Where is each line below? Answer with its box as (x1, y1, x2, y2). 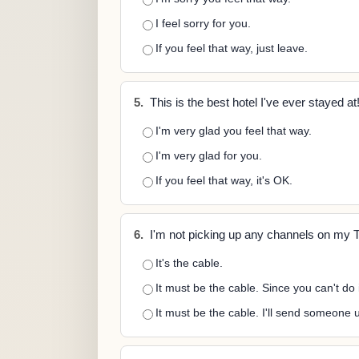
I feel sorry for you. (155, 17, 251, 30)
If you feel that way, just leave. (155, 42, 308, 54)
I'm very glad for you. (155, 149, 262, 162)
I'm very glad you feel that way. (155, 124, 312, 137)
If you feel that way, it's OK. (155, 174, 292, 187)
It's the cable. (155, 256, 223, 269)
